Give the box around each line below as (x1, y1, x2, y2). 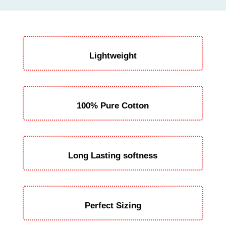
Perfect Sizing (84, 201, 141, 211)
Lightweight (89, 51, 137, 61)
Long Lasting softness (68, 151, 158, 161)
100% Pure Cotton (77, 101, 149, 111)
